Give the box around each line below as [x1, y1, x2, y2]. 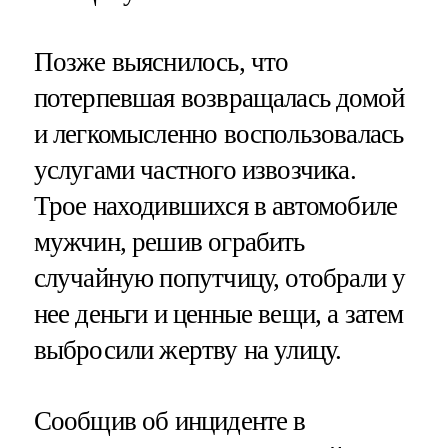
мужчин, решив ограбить [33, 226, 305, 257]
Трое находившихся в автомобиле [33, 190, 398, 221]
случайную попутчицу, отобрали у [33, 262, 406, 293]
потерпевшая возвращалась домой [33, 82, 405, 113]
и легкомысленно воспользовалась [33, 118, 404, 149]
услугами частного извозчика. [33, 154, 356, 185]
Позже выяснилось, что [33, 46, 289, 77]
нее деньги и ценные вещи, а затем [33, 298, 404, 329]
